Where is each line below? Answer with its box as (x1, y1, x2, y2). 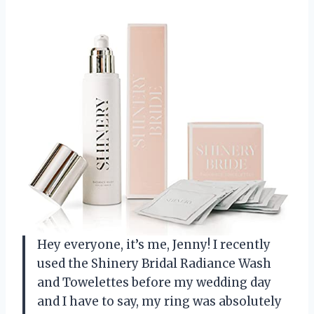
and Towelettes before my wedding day (37, 274, 271, 290)
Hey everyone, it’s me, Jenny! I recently (37, 236, 271, 252)
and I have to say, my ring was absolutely (37, 293, 282, 309)
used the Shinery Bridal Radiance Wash (37, 255, 271, 271)
